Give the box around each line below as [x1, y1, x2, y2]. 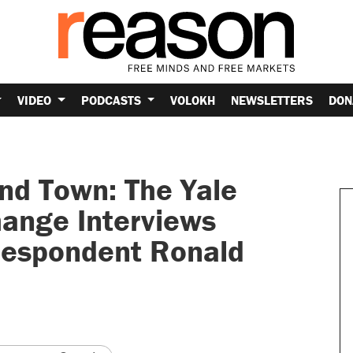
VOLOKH [170, 91, 216, 108]
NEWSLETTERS [231, 91, 314, 108]
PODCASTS [80, 91, 144, 108]
